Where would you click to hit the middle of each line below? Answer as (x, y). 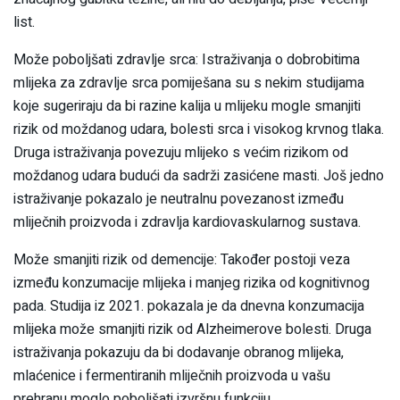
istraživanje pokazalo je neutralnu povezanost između (179, 199)
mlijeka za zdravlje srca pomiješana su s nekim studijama (189, 83)
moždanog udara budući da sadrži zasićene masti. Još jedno (199, 175)
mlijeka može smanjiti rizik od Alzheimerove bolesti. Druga (192, 329)
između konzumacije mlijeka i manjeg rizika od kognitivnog (192, 283)
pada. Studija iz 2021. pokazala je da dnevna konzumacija (189, 306)
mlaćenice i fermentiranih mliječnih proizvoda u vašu (172, 375)
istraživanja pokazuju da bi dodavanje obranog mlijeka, (179, 352)
